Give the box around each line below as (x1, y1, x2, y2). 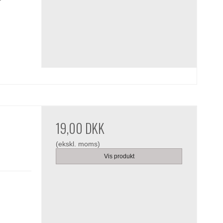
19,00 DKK (56, 118, 105, 138)
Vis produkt (104, 152, 134, 160)
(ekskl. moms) (56, 139, 101, 148)
